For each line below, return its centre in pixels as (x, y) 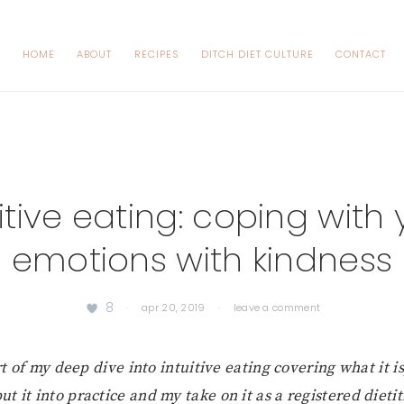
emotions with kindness (202, 260)
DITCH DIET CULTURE (257, 54)
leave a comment (277, 308)
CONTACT (361, 54)
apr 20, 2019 (174, 308)
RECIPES (156, 54)
